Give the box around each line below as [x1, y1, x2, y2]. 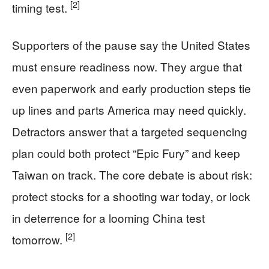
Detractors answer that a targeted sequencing [12, 122, 247, 139]
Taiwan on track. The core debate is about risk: [12, 166, 252, 183]
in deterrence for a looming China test [12, 209, 205, 226]
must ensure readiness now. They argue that [12, 58, 242, 74]
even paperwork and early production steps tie [12, 79, 251, 96]
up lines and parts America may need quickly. [12, 101, 246, 118]
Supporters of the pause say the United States [12, 36, 250, 53]
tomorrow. [12, 231, 65, 247]
